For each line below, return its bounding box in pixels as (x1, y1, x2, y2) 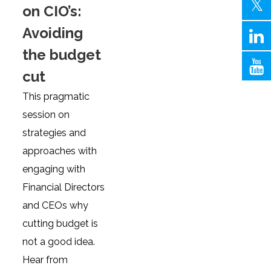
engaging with (22, 163, 86, 175)
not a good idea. (22, 236, 96, 247)
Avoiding (22, 24, 83, 42)
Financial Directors (22, 181, 105, 193)
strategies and (22, 127, 87, 139)
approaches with (22, 145, 97, 157)
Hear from (22, 254, 68, 266)
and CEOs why (22, 200, 89, 211)
